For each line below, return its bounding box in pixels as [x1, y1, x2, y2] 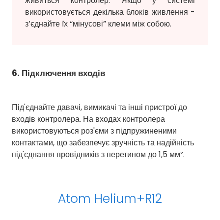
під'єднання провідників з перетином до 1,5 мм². [12, 148, 185, 160]
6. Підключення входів [12, 67, 105, 79]
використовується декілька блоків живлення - [25, 6, 195, 18]
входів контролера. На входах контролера [12, 113, 165, 125]
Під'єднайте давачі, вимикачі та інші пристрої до [12, 101, 187, 113]
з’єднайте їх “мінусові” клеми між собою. [25, 18, 171, 29]
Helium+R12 [94, 190, 162, 207]
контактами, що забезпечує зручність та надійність [12, 137, 194, 148]
